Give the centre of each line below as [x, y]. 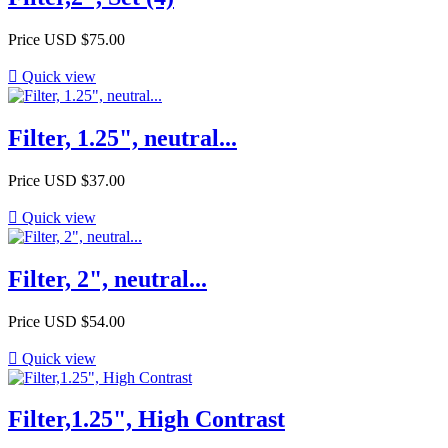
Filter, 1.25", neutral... [122, 137]
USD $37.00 [84, 180]
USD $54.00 [84, 321]
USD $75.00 [84, 39]
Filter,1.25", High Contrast [146, 419]
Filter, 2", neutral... [107, 278]
